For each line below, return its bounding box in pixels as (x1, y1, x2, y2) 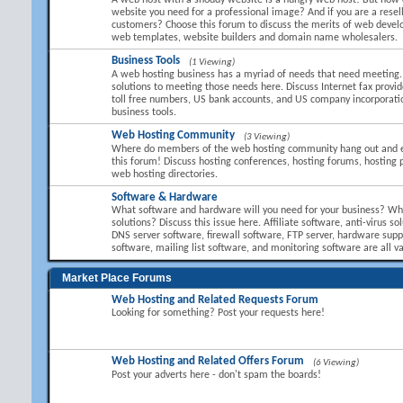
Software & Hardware (112, 192, 218, 203)
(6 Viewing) (313, 358, 359, 368)
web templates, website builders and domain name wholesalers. (112, 32, 398, 43)
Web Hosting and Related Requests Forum (112, 294, 318, 306)
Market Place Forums (62, 272, 172, 284)
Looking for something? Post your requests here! (112, 308, 325, 318)
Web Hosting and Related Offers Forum (112, 355, 304, 367)
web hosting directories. (112, 169, 218, 180)
